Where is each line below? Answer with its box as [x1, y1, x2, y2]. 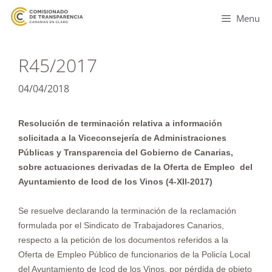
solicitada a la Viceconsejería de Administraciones [18, 133, 226, 143]
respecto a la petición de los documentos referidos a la [18, 235, 228, 245]
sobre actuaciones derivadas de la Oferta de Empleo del [18, 162, 253, 172]
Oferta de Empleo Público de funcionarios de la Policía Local [18, 250, 250, 259]
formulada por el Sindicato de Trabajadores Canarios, [18, 220, 224, 230]
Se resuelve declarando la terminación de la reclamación [18, 206, 236, 216]
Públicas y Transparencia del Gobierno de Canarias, [18, 148, 233, 157]
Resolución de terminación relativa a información [18, 118, 222, 128]
